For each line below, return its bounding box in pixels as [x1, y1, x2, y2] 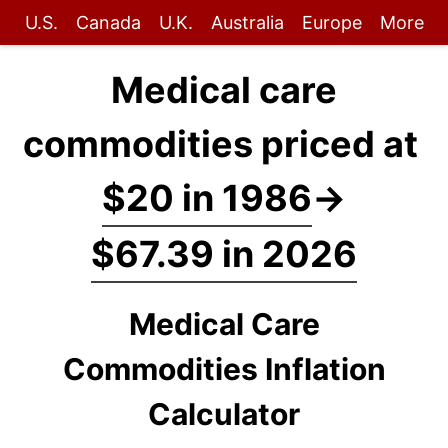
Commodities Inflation [62, 351, 386, 387]
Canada [75, 12, 141, 33]
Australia [210, 12, 284, 33]
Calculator [148, 396, 300, 432]
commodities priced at [22, 122, 426, 166]
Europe [301, 12, 362, 33]
